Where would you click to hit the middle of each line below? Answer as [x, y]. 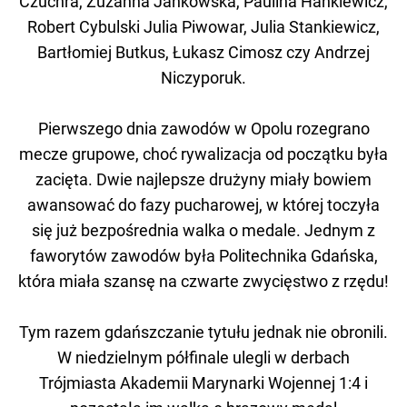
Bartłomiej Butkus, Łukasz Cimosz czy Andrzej [203, 52]
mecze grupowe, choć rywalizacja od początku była [203, 154]
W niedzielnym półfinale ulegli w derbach [203, 357]
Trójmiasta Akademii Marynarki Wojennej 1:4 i [203, 382]
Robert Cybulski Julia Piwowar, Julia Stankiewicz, [203, 26]
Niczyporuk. [203, 77]
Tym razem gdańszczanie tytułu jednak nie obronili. [203, 332]
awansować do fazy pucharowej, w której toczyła [203, 204]
